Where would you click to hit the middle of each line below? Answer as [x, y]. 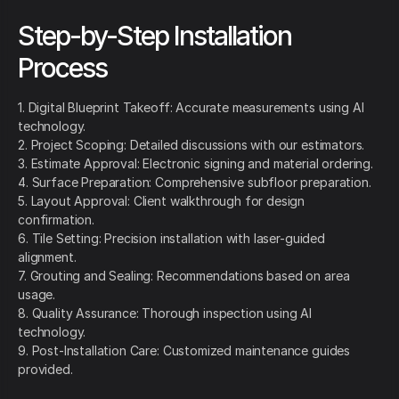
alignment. [47, 257]
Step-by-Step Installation [155, 36]
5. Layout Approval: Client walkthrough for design [162, 201]
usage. [37, 295]
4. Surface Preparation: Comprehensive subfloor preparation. [195, 183]
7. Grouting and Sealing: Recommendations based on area [184, 276]
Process [62, 68]
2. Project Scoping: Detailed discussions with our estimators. [191, 145]
